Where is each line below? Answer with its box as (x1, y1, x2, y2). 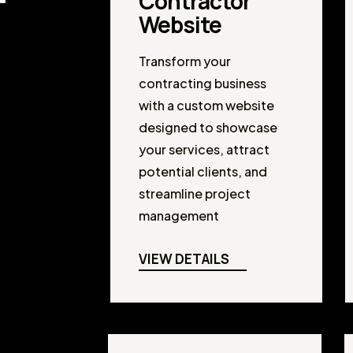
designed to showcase (139, 118, 278, 136)
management (139, 206, 220, 224)
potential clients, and (139, 162, 268, 180)
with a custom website (139, 96, 275, 113)
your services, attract (139, 140, 270, 158)
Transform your (139, 52, 232, 69)
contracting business (139, 74, 267, 91)
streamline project (139, 184, 251, 202)
